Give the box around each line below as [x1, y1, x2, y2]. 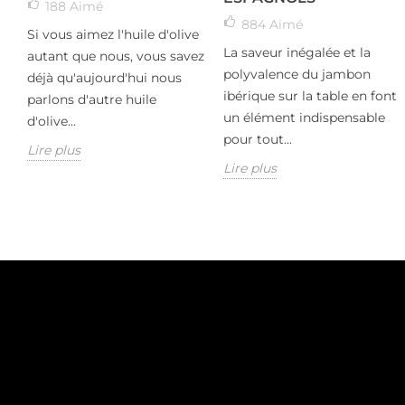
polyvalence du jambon [223, 66, 372, 83]
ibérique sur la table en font [223, 88, 398, 105]
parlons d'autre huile [27, 91, 156, 108]
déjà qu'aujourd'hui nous [27, 70, 182, 87]
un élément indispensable [223, 109, 386, 127]
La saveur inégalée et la [223, 44, 372, 61]
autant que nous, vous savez [27, 48, 204, 65]
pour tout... [223, 131, 293, 148]
